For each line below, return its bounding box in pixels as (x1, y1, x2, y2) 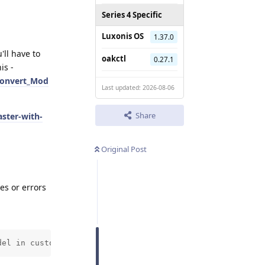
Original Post (101, 143, 147, 154)
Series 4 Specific (102, 9, 162, 20)
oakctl (102, 53, 126, 64)
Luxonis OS (102, 30, 144, 41)
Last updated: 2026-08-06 (102, 83, 174, 92)
